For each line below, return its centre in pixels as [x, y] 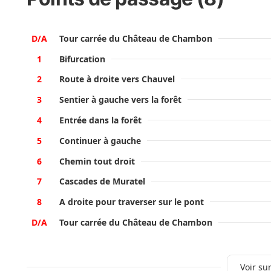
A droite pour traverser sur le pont [132, 202]
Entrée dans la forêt [101, 120]
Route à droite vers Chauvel [117, 79]
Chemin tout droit [97, 161]
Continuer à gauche [100, 140]
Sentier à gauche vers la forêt [121, 100]
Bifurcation [83, 59]
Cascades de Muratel [103, 181]
